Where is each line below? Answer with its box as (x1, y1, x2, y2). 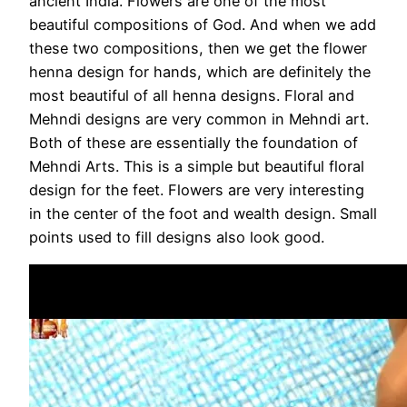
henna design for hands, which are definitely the (29, 63, 371, 82)
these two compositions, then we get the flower (29, 39, 367, 58)
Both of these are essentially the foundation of (29, 134, 358, 153)
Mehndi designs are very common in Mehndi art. (29, 110, 369, 129)
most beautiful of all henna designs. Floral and (29, 86, 354, 105)
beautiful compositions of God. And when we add (29, 15, 376, 35)
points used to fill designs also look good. (29, 228, 324, 247)
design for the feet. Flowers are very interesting (29, 181, 364, 200)
